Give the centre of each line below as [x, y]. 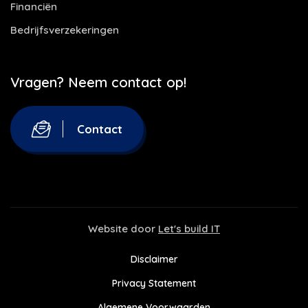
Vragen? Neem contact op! [98, 82]
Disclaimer [154, 259]
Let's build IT [189, 229]
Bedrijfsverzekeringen [65, 30]
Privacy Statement [154, 283]
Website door [123, 229]
